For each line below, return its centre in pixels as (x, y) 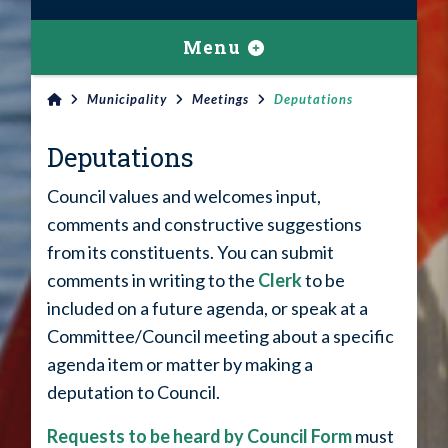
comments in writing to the (152, 280)
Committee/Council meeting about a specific (220, 336)
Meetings (220, 99)
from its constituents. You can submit (190, 252)
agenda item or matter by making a (180, 364)
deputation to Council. (133, 392)
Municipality (127, 99)
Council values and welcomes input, (184, 196)
